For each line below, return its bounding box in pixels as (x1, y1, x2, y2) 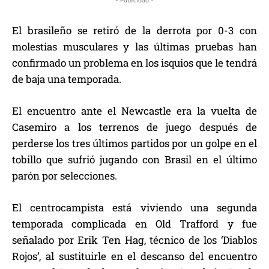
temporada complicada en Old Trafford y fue (12, 217, 257, 231)
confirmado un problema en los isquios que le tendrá (12, 56, 257, 70)
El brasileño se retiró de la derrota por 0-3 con (12, 23, 257, 38)
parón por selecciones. (12, 169, 117, 183)
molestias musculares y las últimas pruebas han (12, 40, 257, 54)
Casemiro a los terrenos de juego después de (12, 120, 257, 134)
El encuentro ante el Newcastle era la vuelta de (12, 104, 257, 118)
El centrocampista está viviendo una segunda (12, 201, 257, 215)
